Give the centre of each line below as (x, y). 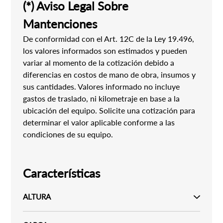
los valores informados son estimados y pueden (105, 51)
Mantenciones (60, 24)
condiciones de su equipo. (68, 134)
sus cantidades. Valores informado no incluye (102, 86)
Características (62, 173)
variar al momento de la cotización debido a (99, 62)
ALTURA (37, 197)
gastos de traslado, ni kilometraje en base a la (102, 98)
